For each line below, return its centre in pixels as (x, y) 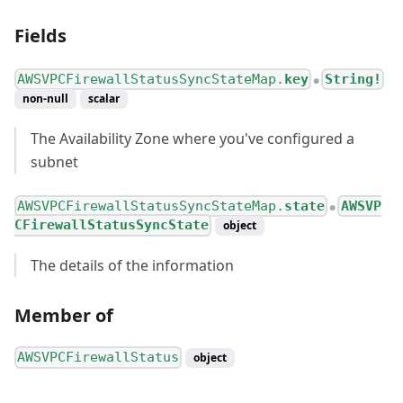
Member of (64, 316)
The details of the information (132, 266)
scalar (104, 99)
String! (353, 80)
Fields (40, 36)
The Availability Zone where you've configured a (193, 139)
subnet (54, 162)
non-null (45, 99)
